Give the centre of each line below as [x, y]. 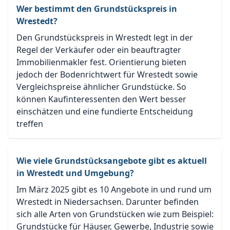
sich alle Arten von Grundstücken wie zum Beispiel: [115, 214]
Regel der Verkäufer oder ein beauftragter [99, 50]
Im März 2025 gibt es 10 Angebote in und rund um [114, 189]
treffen [30, 123]
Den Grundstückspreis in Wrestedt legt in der [105, 37]
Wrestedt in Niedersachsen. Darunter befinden [108, 202]
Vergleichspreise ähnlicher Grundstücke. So [101, 87]
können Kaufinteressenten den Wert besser [101, 99]
